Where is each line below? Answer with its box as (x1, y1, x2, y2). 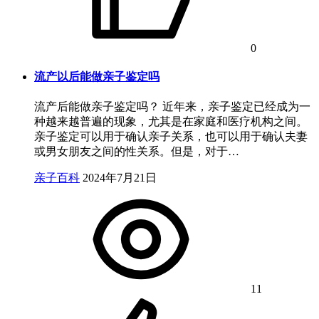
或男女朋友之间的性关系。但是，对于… (34, 145, 239, 158)
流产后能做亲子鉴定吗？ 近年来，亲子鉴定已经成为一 (34, 100, 310, 113)
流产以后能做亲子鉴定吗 (34, 70, 159, 83)
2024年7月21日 (83, 172, 157, 184)
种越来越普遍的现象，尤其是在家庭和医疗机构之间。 (34, 115, 308, 128)
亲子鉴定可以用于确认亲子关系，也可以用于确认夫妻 (34, 130, 308, 143)
